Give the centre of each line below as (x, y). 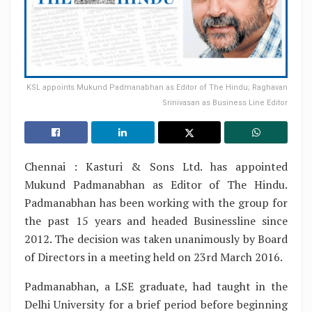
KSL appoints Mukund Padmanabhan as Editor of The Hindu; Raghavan (157, 87)
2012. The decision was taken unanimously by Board (156, 239)
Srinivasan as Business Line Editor (225, 102)
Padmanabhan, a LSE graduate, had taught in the (156, 286)
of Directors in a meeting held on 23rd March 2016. (154, 257)
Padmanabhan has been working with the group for (156, 202)
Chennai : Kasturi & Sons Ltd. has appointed (156, 166)
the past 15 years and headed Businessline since (156, 220)
